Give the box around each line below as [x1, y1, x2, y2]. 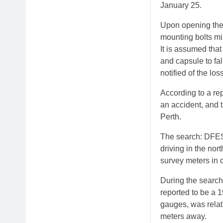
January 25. [160, 1, 202, 9]
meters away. [160, 212, 207, 221]
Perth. [160, 112, 181, 121]
